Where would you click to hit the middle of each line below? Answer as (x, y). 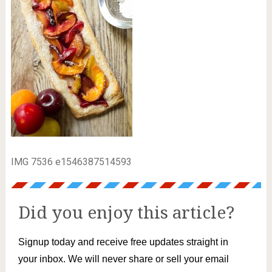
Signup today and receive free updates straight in (123, 242)
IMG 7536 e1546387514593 (71, 161)
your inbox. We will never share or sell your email (123, 259)
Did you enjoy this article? (126, 212)
